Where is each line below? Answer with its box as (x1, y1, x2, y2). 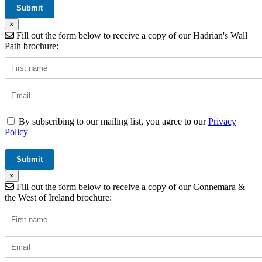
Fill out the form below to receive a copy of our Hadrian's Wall (14, 30, 247, 40)
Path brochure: (5, 40, 58, 51)
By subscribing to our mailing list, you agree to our (19, 116, 208, 126)
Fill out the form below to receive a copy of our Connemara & (14, 181, 245, 192)
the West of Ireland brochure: (5, 192, 112, 202)
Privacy (208, 116, 236, 126)
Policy (5, 126, 28, 137)
